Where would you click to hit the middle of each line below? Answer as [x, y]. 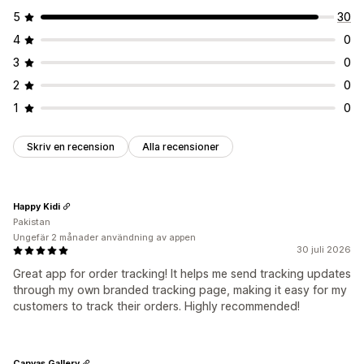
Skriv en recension [71, 147]
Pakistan [32, 222]
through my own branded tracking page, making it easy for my [180, 290]
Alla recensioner [181, 147]
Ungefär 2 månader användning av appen [104, 238]
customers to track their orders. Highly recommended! [156, 306]
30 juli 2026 [324, 250]
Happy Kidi [37, 206]
